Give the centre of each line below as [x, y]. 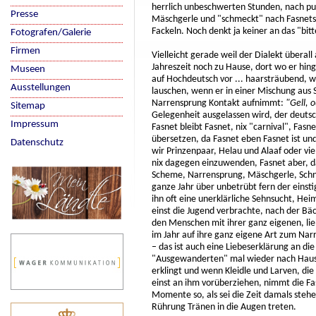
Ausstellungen [41, 88]
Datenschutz [37, 143]
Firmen [25, 51]
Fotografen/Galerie [51, 33]
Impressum [35, 124]
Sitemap [28, 106]
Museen [28, 69]
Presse [24, 14]
